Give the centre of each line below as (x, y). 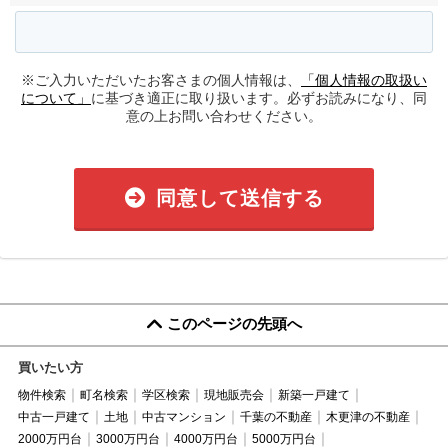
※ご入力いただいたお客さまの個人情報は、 (161, 79)
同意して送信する (239, 197)
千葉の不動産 (275, 416)
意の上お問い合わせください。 (224, 115)
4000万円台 (205, 438)
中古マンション (183, 416)
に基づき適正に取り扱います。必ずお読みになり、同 (259, 97)
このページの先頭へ (234, 323)
